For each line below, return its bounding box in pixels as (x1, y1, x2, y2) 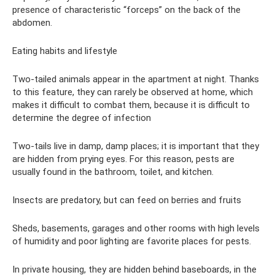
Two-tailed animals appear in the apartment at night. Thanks (12, 74, 259, 85)
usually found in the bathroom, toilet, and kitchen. (12, 166, 214, 177)
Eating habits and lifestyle (12, 45, 117, 56)
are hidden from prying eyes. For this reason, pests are (12, 153, 234, 165)
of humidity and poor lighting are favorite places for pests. (12, 236, 251, 247)
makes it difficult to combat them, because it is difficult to (12, 99, 250, 110)
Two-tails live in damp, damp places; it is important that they (12, 141, 259, 152)
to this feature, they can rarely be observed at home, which (12, 87, 253, 98)
